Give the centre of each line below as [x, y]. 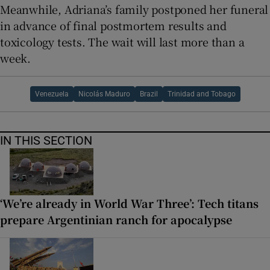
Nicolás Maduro [104, 94]
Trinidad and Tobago [201, 94]
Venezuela [52, 94]
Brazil [149, 94]
